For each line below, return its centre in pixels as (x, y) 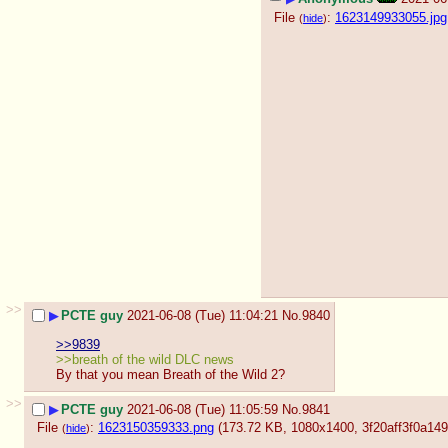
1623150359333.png (156, 427)
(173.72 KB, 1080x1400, (290, 427)
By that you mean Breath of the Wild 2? (170, 374)
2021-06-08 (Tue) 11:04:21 (202, 316)
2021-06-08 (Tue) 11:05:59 (202, 410)
